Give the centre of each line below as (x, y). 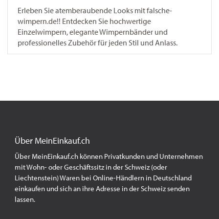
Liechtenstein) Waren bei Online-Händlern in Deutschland (103, 178)
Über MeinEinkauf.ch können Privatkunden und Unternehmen (109, 156)
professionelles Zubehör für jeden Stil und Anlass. (98, 43)
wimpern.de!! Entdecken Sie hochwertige (84, 21)
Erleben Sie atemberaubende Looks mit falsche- (95, 10)
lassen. (26, 199)
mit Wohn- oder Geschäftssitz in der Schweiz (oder (91, 167)
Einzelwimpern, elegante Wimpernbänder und (93, 32)
